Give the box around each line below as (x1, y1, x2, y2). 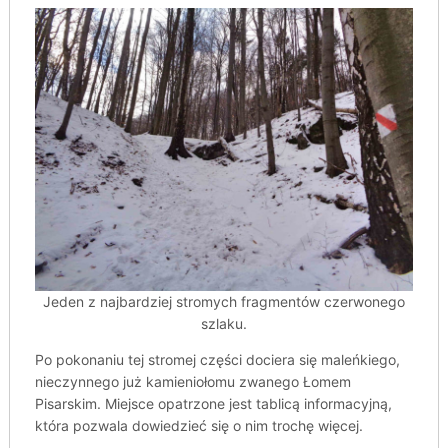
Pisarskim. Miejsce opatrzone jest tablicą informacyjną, (34, 395, 392, 413)
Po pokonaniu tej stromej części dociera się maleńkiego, (34, 351, 400, 369)
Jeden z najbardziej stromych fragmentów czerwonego (42, 293, 405, 311)
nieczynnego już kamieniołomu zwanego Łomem (34, 373, 351, 391)
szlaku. (200, 315, 247, 333)
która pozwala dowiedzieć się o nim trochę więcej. (34, 417, 363, 435)
